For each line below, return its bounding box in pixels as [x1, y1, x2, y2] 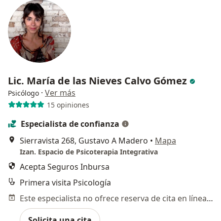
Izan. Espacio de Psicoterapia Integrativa [20, 147, 158, 157]
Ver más [45, 87, 75, 99]
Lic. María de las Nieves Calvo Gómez [8, 74, 189, 88]
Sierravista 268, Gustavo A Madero [20, 135, 148, 147]
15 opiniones [46, 100, 89, 110]
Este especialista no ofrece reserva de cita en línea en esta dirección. [207, 193, 213, 204]
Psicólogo [8, 88, 39, 98]
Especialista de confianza [21, 118, 119, 130]
